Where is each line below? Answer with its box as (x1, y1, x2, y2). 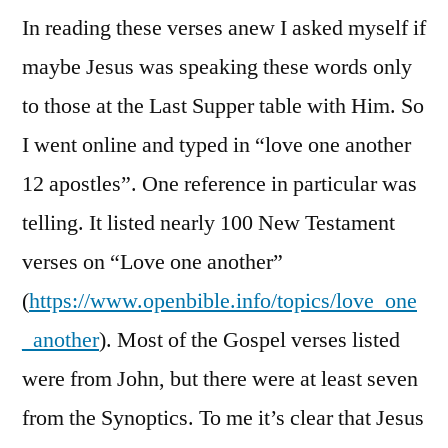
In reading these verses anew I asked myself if (22, 13, 426, 42)
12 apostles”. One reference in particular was (22, 169, 417, 198)
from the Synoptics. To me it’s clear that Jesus (22, 403, 424, 432)
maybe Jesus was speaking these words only (22, 52, 412, 81)
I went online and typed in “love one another (22, 130, 411, 159)
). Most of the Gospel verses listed (99, 325, 400, 354)
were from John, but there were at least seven (22, 364, 418, 393)
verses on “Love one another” (22, 247, 283, 276)
